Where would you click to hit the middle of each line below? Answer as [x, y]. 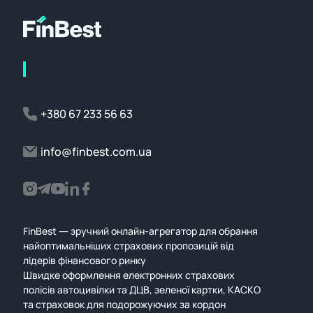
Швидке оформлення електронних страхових [129, 275]
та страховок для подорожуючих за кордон [124, 305]
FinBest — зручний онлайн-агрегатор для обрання [140, 231]
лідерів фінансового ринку [84, 261]
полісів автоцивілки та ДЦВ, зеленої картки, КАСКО [141, 290]
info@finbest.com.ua [96, 152]
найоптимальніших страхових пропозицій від [128, 246]
